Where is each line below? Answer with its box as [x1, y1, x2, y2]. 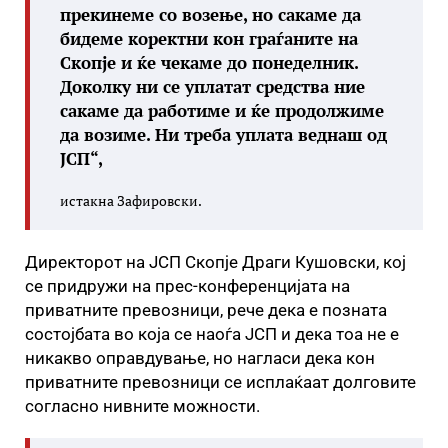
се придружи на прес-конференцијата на [25, 276, 350, 296]
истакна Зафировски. [60, 191, 202, 210]
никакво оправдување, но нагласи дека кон [25, 348, 375, 368]
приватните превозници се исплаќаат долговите [25, 372, 416, 392]
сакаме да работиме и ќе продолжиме [60, 99, 384, 122]
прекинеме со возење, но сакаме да [60, 3, 361, 26]
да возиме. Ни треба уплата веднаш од [60, 123, 387, 146]
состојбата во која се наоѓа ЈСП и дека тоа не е [25, 324, 399, 344]
